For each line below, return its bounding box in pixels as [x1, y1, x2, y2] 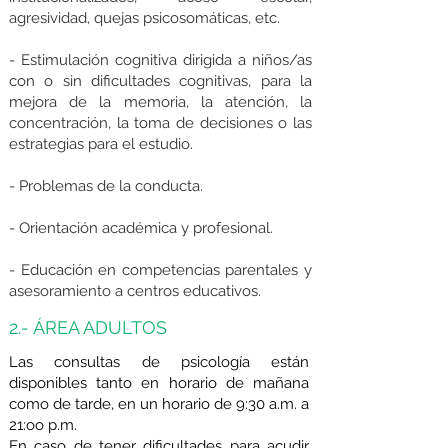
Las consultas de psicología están [9, 353, 309, 371]
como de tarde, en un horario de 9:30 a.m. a [9, 395, 309, 413]
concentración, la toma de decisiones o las [9, 114, 312, 132]
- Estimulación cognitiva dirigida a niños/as [9, 51, 312, 69]
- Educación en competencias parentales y [9, 261, 312, 279]
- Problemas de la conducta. [9, 177, 203, 195]
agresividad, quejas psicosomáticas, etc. [9, 9, 280, 27]
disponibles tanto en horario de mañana [9, 374, 309, 392]
